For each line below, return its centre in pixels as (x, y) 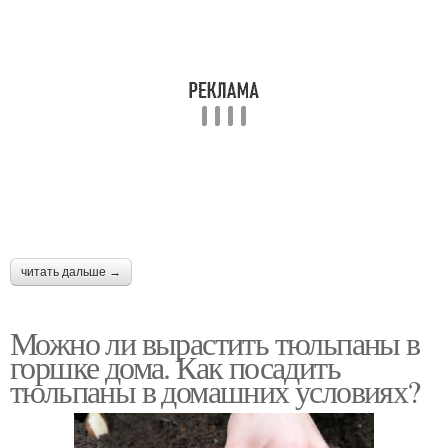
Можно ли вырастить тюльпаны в (215, 342)
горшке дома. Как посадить (175, 366)
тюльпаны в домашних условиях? (215, 390)
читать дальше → (71, 272)
